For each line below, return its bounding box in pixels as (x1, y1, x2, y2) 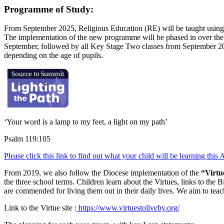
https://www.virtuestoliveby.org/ (76, 203, 179, 212)
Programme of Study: (4, 3, 93, 14)
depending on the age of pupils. (4, 51, 103, 60)
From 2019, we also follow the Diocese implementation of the (4, 168, 201, 177)
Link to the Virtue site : (4, 203, 76, 212)
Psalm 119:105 (4, 134, 50, 143)
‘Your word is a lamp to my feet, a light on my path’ (4, 117, 167, 126)
